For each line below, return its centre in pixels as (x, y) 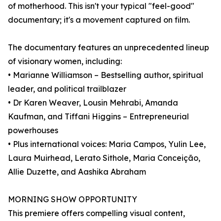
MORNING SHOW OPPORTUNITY (73, 200)
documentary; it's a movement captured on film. (99, 20)
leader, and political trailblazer (67, 89)
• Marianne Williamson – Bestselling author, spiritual (106, 75)
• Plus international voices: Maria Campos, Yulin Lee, (107, 144)
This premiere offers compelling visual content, (96, 213)
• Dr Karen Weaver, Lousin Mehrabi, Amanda (93, 103)
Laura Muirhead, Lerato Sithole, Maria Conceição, (104, 158)
